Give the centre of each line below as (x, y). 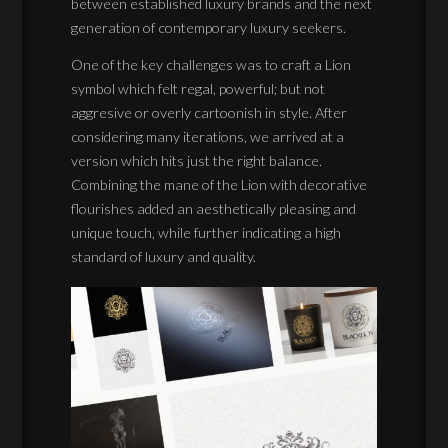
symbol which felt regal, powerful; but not (198, 89)
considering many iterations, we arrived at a (208, 137)
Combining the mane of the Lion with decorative (219, 185)
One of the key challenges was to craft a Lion (211, 65)
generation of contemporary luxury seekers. (209, 28)
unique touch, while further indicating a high (206, 233)
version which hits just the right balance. (197, 161)
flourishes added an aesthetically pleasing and (214, 209)
